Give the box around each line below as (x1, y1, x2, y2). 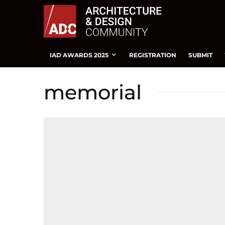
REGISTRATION (129, 51, 176, 59)
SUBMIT (188, 51, 212, 59)
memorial (44, 79, 142, 104)
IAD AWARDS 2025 (50, 51, 108, 59)
